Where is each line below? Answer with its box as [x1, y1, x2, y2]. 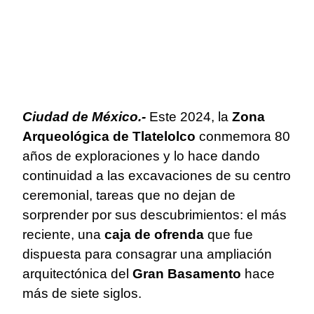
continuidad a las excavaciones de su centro [22, 168, 291, 183]
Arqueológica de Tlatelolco [22, 128, 196, 144]
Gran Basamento [132, 266, 241, 281]
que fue [204, 226, 253, 242]
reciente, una [22, 226, 104, 242]
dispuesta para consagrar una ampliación [22, 246, 272, 261]
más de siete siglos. [22, 285, 142, 301]
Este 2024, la [146, 109, 232, 124]
